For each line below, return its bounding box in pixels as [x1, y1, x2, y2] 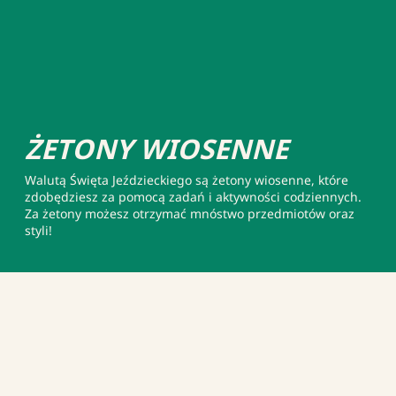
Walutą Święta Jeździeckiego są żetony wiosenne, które [25, 171, 348, 188]
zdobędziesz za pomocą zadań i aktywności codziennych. [25, 187, 362, 205]
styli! [25, 221, 52, 239]
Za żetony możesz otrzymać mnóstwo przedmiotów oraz [25, 204, 354, 222]
